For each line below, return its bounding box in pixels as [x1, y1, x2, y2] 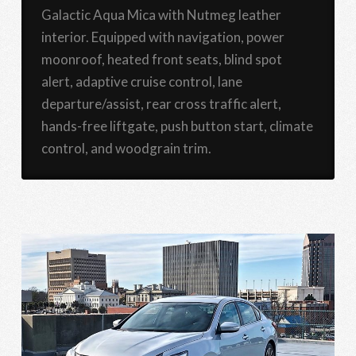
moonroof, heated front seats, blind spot [41, 51, 282, 68]
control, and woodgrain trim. [41, 140, 211, 157]
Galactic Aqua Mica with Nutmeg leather [41, 6, 281, 24]
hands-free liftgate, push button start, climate [41, 118, 313, 135]
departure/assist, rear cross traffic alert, [41, 95, 281, 113]
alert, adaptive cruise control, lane [41, 73, 242, 91]
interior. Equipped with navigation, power [41, 29, 284, 46]
